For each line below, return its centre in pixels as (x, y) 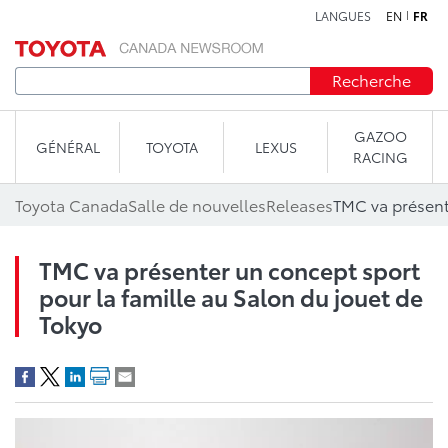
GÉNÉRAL (67, 146)
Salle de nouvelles (197, 204)
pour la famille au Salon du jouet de (231, 296)
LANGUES (343, 15)
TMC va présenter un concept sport (229, 269)
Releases (299, 204)
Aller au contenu (224, 24)
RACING (380, 157)
